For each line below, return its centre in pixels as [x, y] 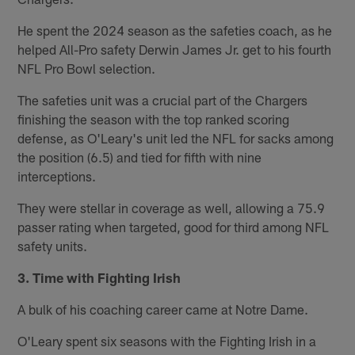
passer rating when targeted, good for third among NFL [174, 226]
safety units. [53, 245]
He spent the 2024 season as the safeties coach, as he [175, 30]
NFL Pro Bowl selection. [87, 68]
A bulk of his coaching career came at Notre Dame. [163, 309]
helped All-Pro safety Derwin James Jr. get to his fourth [175, 49]
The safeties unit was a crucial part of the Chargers [163, 99]
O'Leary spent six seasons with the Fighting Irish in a [167, 340]
